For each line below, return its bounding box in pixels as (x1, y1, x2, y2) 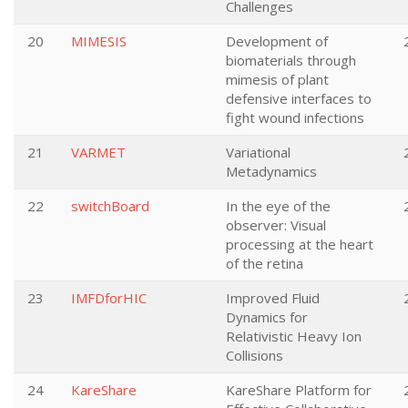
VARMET (71, 143, 126, 161)
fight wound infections (226, 108, 364, 127)
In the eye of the (226, 197, 331, 215)
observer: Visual (226, 216, 326, 234)
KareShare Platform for (226, 381, 372, 399)
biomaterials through (226, 51, 356, 69)
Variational (226, 143, 291, 161)
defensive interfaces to (226, 89, 372, 107)
